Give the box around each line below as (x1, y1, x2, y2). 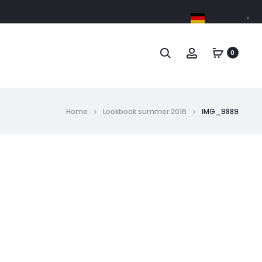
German (207, 12, 243, 25)
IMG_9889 (202, 106, 239, 116)
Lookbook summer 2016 (103, 106, 187, 116)
